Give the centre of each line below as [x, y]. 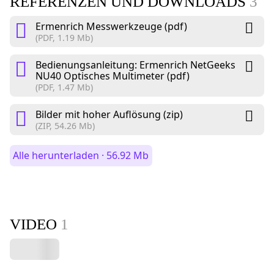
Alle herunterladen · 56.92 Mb [81, 155]
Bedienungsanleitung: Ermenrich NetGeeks [135, 65]
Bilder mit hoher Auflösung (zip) [109, 114]
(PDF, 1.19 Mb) [64, 37]
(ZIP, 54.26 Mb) [65, 125]
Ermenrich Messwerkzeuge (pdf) [111, 26]
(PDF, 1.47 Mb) [64, 87]
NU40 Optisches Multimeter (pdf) [113, 76]
